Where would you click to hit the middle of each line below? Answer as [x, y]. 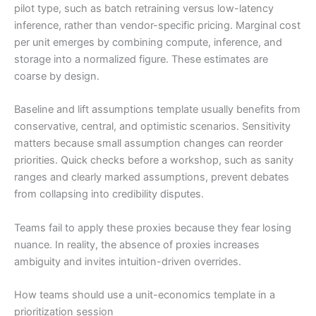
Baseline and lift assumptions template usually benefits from [157, 110]
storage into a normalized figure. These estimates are [141, 59]
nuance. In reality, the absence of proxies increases [137, 244]
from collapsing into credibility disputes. [109, 194]
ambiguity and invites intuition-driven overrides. [128, 261]
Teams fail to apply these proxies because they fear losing [153, 227]
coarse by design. [57, 76]
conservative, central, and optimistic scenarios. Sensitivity [152, 127]
